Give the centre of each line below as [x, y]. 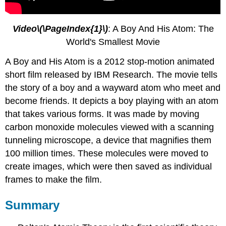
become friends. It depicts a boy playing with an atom [112, 101]
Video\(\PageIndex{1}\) [60, 29]
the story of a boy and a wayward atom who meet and [113, 88]
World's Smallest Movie [113, 42]
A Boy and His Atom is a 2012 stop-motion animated [110, 62]
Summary [33, 205]
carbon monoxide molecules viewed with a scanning [110, 127]
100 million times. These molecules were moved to [107, 154]
